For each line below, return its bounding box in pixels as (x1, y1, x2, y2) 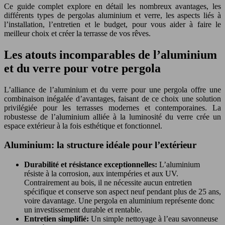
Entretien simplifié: (24, 214, 91, 223)
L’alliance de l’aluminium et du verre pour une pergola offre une (4, 85, 221, 94)
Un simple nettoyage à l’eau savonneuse (91, 214, 218, 223)
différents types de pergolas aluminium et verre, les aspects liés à (4, 11, 221, 20)
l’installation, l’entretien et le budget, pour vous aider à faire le (4, 20, 221, 29)
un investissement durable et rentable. (24, 205, 142, 214)
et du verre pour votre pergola (4, 61, 161, 75)
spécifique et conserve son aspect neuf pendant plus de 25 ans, (24, 187, 221, 196)
